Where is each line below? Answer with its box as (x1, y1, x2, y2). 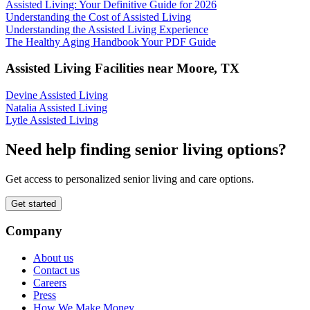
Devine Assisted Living (6, 89, 108, 101)
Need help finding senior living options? (6, 140, 286, 158)
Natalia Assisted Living (6, 101, 107, 113)
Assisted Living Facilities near (6, 61, 176, 76)
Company (6, 224, 62, 239)
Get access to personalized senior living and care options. (6, 172, 254, 185)
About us (33, 252, 73, 264)
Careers (33, 277, 66, 289)
